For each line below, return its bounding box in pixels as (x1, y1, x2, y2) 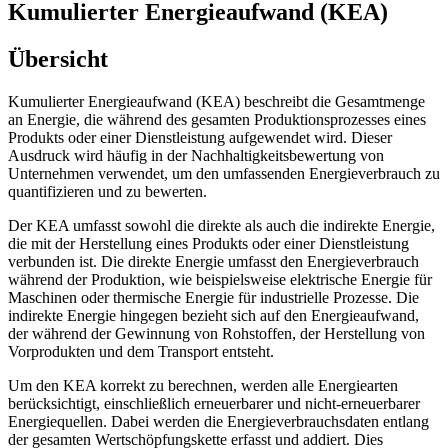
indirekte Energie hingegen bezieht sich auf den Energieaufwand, (8, 306, 419, 324)
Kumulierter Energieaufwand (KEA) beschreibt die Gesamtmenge (8, 92, 425, 110)
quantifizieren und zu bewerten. (8, 182, 207, 200)
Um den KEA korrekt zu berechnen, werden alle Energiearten (8, 376, 398, 394)
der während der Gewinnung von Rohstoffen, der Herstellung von (8, 324, 425, 342)
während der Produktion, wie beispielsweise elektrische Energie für (8, 270, 432, 288)
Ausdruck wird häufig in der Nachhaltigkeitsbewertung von (8, 146, 384, 164)
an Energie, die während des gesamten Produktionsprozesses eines (8, 110, 426, 128)
